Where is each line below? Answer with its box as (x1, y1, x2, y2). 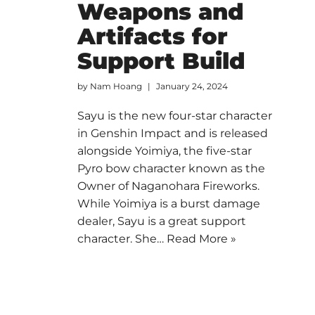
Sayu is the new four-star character (77, 108, 272, 122)
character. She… (77, 231, 167, 245)
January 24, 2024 (155, 80, 228, 91)
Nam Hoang (89, 80, 142, 91)
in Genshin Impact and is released (77, 126, 268, 140)
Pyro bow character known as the (77, 161, 265, 175)
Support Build (77, 46, 245, 75)
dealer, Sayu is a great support (77, 214, 246, 228)
